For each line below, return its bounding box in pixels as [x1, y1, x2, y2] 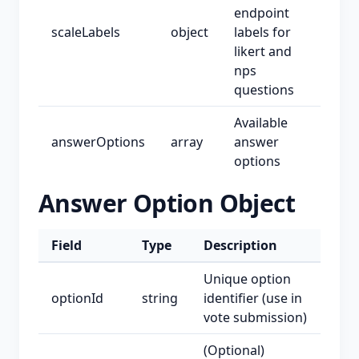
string [142, 289, 178, 307]
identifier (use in [204, 289, 302, 307]
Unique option [204, 270, 291, 288]
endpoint [234, 4, 289, 22]
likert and [234, 42, 292, 60]
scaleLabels [51, 23, 120, 41]
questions [234, 81, 294, 99]
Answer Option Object [38, 187, 295, 220]
